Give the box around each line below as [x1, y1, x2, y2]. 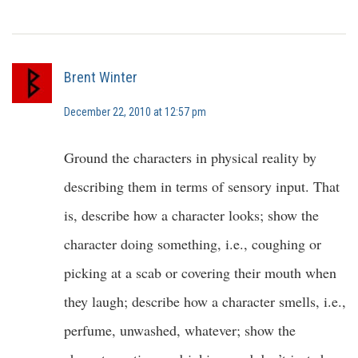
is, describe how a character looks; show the [64, 205, 319, 225]
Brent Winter [64, 68, 137, 86]
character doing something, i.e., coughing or [64, 233, 321, 253]
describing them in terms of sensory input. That [64, 176, 340, 196]
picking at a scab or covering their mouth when [64, 262, 336, 282]
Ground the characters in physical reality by [64, 147, 316, 167]
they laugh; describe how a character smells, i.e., [64, 291, 346, 311]
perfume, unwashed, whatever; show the [64, 320, 296, 340]
